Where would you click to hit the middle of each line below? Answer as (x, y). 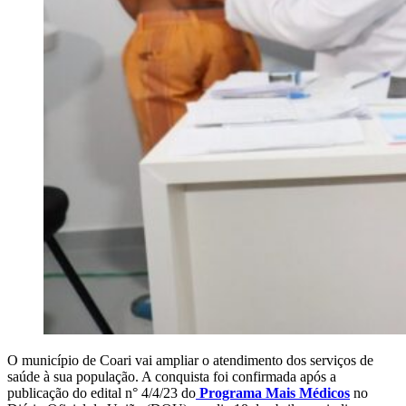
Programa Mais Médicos (273, 392)
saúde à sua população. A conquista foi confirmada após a (172, 376)
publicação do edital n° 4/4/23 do (101, 392)
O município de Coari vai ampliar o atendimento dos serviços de (190, 360)
